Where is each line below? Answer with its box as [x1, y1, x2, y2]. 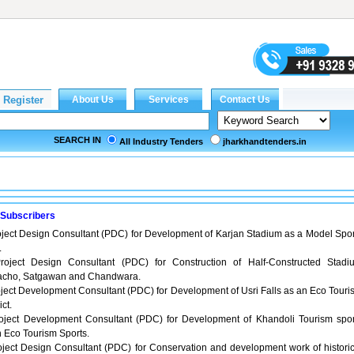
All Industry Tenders [119, 137, 203, 146]
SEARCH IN [54, 135, 101, 145]
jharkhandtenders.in [223, 137, 307, 146]
